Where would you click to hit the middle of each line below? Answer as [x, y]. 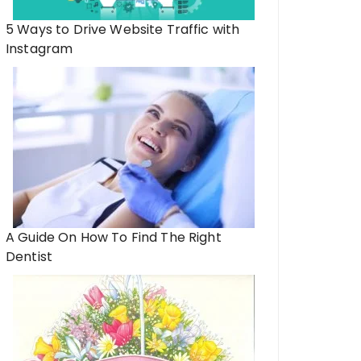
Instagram [39, 49]
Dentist [29, 257]
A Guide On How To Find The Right [114, 237]
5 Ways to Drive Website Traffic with [123, 29]
